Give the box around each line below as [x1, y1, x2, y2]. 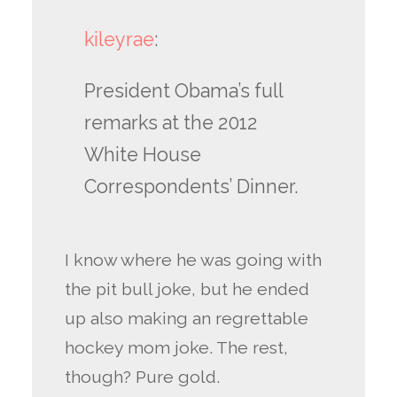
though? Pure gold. [65, 367, 221, 388]
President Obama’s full [83, 79, 283, 102]
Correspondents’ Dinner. [83, 175, 299, 198]
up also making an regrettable [65, 308, 309, 330]
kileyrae [83, 28, 154, 51]
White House [83, 143, 201, 166]
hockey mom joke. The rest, [65, 338, 289, 359]
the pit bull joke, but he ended [65, 279, 310, 300]
